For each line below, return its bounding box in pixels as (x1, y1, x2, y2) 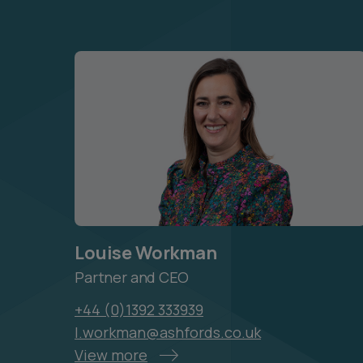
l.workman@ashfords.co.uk (75, 322, 261, 342)
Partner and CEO (75, 267, 189, 287)
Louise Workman (75, 241, 217, 265)
